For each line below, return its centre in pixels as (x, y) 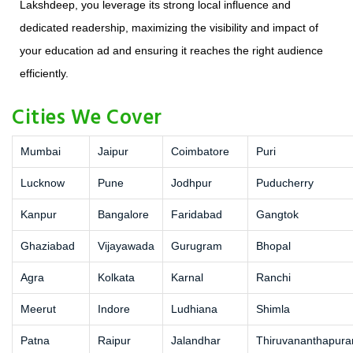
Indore (114, 309)
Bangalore (123, 215)
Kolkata (116, 278)
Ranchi (273, 278)
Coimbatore (200, 152)
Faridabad (197, 215)
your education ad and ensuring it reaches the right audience (171, 51)
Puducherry (285, 183)
